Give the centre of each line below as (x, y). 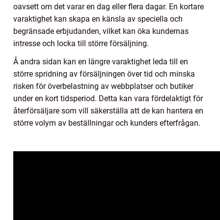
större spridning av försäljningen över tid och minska (104, 74)
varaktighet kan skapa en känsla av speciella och (98, 19)
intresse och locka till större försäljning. (81, 44)
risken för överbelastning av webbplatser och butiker (103, 86)
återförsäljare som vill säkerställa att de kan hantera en (108, 111)
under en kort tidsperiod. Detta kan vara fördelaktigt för (108, 99)
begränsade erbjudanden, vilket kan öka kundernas (101, 31)
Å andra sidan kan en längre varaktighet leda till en (101, 62)
